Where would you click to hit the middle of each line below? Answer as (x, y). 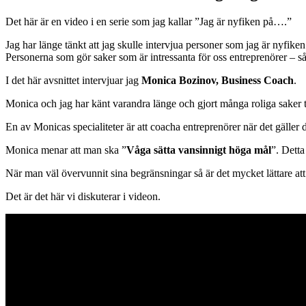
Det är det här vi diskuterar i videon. (83, 196)
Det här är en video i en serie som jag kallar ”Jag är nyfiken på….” (149, 21)
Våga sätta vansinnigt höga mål (199, 150)
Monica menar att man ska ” (66, 150)
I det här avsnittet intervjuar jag (73, 80)
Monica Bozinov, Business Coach (218, 80)
